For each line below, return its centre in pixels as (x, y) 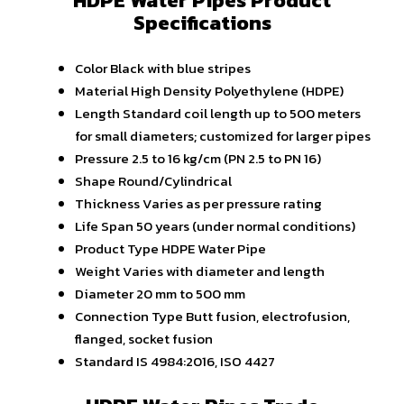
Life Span (104, 225)
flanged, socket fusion (144, 338)
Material (101, 90)
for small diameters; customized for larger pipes (223, 135)
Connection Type (129, 316)
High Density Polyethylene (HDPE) (237, 90)
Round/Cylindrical (175, 180)
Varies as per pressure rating (232, 203)
